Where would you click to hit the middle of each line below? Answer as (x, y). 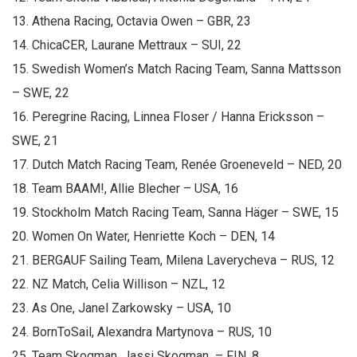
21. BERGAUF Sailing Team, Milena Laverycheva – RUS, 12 (173, 260)
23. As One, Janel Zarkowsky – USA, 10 (122, 308)
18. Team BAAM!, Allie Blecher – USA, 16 (125, 188)
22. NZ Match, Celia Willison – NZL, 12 (119, 284)
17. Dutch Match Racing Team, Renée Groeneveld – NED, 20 (177, 165)
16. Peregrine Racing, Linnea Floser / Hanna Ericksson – (168, 117)
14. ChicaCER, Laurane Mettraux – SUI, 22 (127, 45)
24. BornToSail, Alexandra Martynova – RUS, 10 (142, 332)
